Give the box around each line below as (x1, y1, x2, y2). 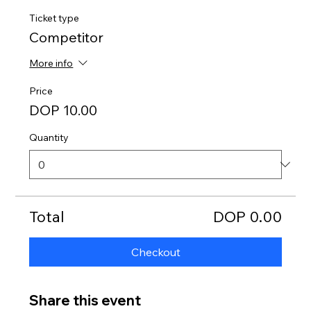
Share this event (29, 291, 142, 309)
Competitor (29, 28, 104, 46)
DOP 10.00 (29, 101, 98, 119)
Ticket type (29, 11, 80, 24)
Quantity (29, 131, 69, 144)
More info (29, 57, 74, 70)
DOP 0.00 (212, 206, 282, 226)
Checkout (131, 244, 180, 259)
